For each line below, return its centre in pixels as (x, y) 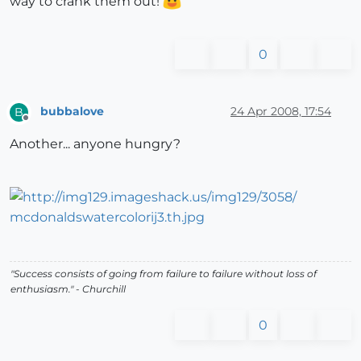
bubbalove (72, 112)
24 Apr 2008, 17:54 (281, 112)
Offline (41, 124)
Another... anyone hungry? (95, 143)
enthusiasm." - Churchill (68, 288)
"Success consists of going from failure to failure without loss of (164, 273)
